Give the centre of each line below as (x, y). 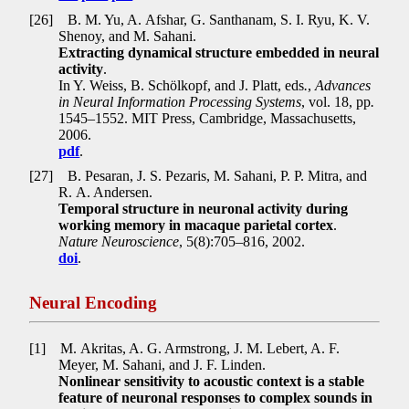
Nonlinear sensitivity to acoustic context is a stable (212, 381)
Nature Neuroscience (119, 242)
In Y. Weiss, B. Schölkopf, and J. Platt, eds (182, 85)
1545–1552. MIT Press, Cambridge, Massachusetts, (208, 118)
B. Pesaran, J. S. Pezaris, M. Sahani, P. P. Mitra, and (216, 176)
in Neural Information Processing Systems (180, 101)
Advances (343, 85)
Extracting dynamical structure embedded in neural (219, 52)
